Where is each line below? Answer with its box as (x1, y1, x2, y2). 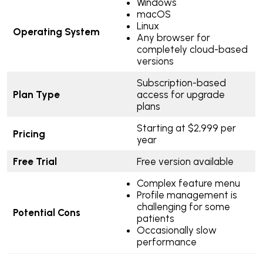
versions (136, 55, 174, 68)
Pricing (12, 128, 48, 140)
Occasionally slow (136, 224, 217, 237)
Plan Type (12, 89, 60, 101)
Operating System (12, 26, 102, 38)
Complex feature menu (136, 177, 240, 190)
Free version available (136, 156, 236, 168)
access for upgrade (136, 89, 225, 101)
